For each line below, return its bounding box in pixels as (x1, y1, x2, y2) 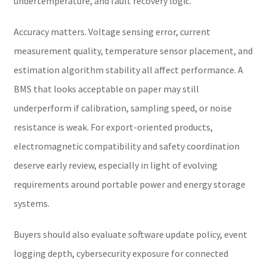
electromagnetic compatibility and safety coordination (13, 139, 240, 152)
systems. (13, 197, 49, 209)
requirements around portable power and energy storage (13, 178, 246, 190)
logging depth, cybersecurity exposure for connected (13, 247, 228, 259)
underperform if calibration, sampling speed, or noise (13, 101, 232, 114)
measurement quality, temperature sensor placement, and (13, 44, 253, 57)
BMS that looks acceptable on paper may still (13, 82, 199, 95)
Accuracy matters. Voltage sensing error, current (13, 25, 210, 38)
